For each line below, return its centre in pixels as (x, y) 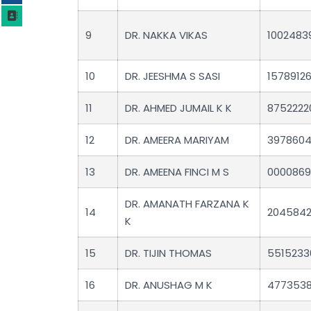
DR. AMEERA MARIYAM (177, 140)
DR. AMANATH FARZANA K (187, 204)
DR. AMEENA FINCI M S (177, 172)
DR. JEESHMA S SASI (173, 76)
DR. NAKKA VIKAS (166, 35)
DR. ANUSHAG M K (169, 285)
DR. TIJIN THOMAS (168, 253)
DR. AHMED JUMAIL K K (178, 108)
